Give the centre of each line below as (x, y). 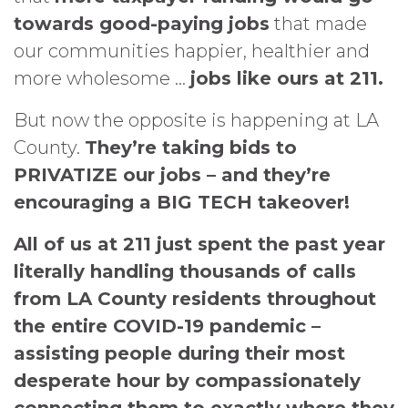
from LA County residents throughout (195, 299)
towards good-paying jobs (142, 24)
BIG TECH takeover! (253, 203)
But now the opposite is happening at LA (196, 121)
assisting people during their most (179, 354)
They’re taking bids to (191, 148)
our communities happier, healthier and (192, 51)
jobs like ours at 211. (287, 79)
